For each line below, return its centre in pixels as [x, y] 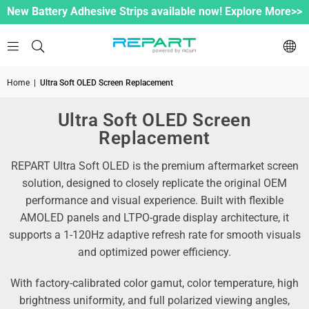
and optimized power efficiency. [154, 252]
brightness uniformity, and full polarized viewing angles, [154, 300]
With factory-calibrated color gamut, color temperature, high [154, 283]
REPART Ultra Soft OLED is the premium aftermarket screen [154, 166]
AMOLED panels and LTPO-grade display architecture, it [154, 218]
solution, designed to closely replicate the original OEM [154, 183]
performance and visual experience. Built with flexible [154, 200]
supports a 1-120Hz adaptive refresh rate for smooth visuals [154, 235]
